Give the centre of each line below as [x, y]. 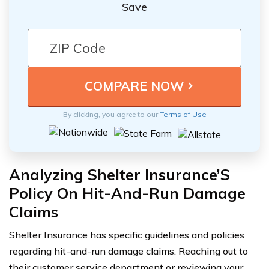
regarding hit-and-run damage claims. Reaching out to [128, 251]
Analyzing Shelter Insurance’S [119, 174]
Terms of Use [183, 114]
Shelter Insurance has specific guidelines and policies [127, 234]
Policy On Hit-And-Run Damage [127, 193]
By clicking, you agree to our [111, 114]
